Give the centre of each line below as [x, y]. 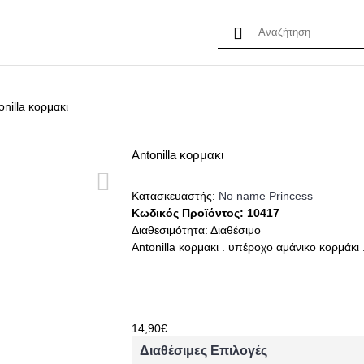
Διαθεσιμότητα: [171, 230]
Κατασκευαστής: [175, 196]
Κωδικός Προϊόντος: [190, 213]
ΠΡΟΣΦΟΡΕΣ [243, 32]
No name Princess [266, 196]
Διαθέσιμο [236, 230]
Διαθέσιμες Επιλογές [204, 350]
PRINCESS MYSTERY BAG [99, 32]
